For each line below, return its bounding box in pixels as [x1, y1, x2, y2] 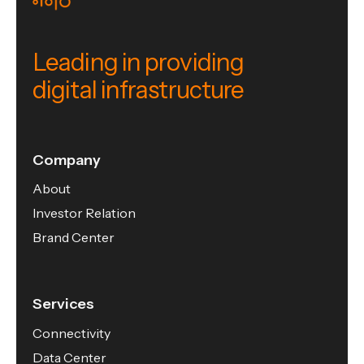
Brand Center [32, 229, 115, 246]
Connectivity [32, 324, 110, 341]
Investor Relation [32, 205, 136, 222]
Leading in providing [32, 47, 244, 78]
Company [32, 151, 101, 170]
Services [32, 295, 94, 314]
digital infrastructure [32, 75, 245, 106]
